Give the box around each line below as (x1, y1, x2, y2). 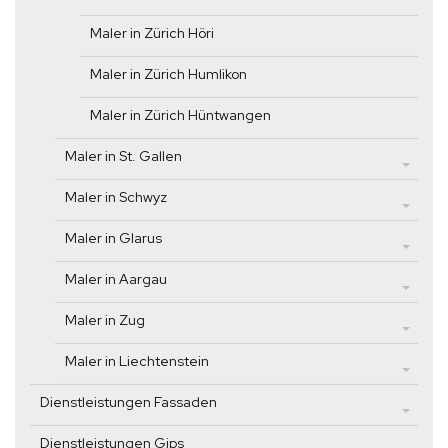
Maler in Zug (65, 311, 145, 330)
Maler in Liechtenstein (65, 352, 209, 371)
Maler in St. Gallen (65, 147, 182, 166)
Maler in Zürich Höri (90, 24, 214, 43)
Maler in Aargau (65, 270, 167, 289)
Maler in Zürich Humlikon (90, 65, 247, 84)
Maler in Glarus (65, 229, 162, 248)
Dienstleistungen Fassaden (40, 393, 217, 412)
